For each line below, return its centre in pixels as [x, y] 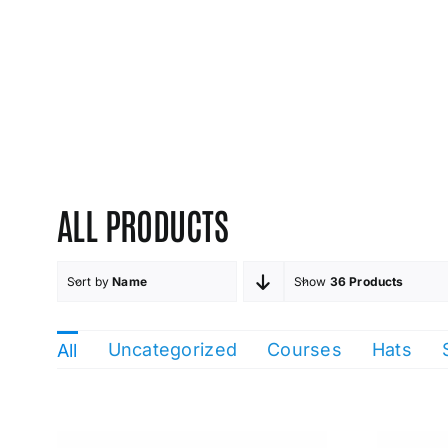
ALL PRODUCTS [142, 224]
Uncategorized [172, 349]
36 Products [366, 282]
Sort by [89, 282]
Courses [304, 349]
